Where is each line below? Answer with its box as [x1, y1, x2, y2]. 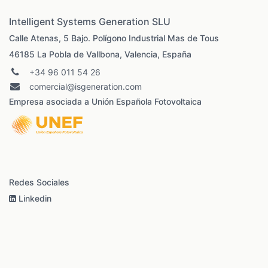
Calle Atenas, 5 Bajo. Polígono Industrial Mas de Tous [9, 32, 219, 43]
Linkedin [19, 193, 51, 203]
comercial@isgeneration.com [29, 81, 144, 92]
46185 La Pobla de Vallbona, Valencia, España [9, 48, 191, 59]
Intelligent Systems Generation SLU [9, 15, 170, 28]
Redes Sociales [9, 176, 69, 187]
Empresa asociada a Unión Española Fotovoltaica [9, 96, 202, 106]
